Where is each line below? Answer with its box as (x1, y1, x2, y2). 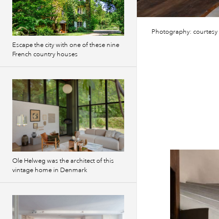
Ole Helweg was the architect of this (12, 157, 114, 165)
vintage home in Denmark (12, 166, 87, 174)
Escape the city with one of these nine (12, 41, 119, 49)
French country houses (12, 50, 78, 58)
